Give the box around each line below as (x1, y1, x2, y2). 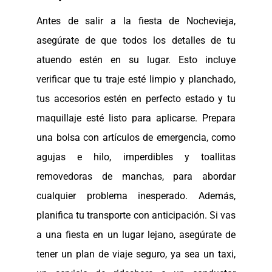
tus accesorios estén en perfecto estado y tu (36, 92, 236, 104)
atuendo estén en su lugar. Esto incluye (36, 53, 236, 66)
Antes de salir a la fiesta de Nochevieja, (36, 15, 236, 27)
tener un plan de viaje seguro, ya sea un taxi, (36, 248, 236, 260)
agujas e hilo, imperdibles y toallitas (36, 151, 236, 163)
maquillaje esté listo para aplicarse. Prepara (36, 112, 236, 124)
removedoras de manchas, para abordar (36, 170, 236, 182)
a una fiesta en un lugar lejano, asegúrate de (36, 228, 236, 240)
